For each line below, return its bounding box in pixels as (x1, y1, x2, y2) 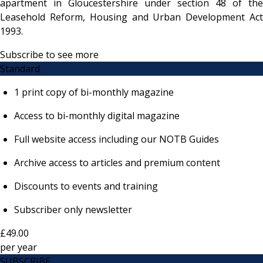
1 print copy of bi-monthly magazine (14, 85, 174, 99)
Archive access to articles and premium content (14, 156, 220, 169)
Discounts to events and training (14, 179, 158, 193)
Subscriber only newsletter (14, 203, 132, 216)
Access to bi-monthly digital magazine (14, 109, 182, 122)
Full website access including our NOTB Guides (14, 132, 221, 146)
